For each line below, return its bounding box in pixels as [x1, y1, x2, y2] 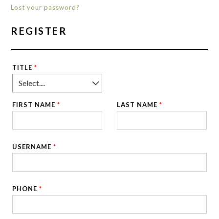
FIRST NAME [12, 101, 58, 109]
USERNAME [12, 143, 54, 151]
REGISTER [11, 25, 67, 37]
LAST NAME [117, 101, 160, 109]
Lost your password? [11, 3, 80, 11]
